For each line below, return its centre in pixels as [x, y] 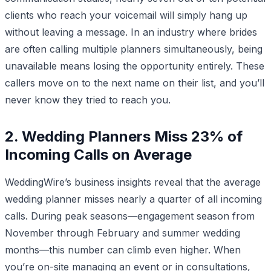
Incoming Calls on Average [98, 154]
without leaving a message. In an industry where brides [131, 32]
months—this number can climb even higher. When [123, 250]
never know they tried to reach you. [88, 100]
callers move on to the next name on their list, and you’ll [135, 83]
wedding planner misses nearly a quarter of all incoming [133, 199]
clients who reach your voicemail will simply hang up [126, 15]
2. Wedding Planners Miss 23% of [124, 136]
